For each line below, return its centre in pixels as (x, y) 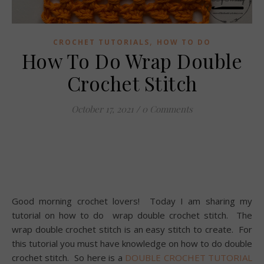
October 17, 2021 (103, 109)
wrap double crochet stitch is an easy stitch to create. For (132, 229)
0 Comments (167, 109)
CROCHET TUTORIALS (101, 42)
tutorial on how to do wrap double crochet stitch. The (132, 215)
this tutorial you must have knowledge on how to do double (132, 243)
